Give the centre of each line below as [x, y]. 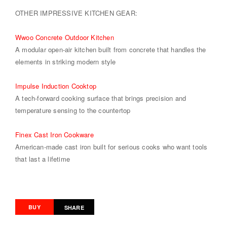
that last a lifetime [43, 159]
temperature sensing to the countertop [73, 110]
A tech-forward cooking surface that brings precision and [101, 98]
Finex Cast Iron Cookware [54, 134]
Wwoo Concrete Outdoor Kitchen [65, 37]
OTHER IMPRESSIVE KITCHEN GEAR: [76, 13]
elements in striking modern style [66, 61]
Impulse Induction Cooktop [56, 86]
